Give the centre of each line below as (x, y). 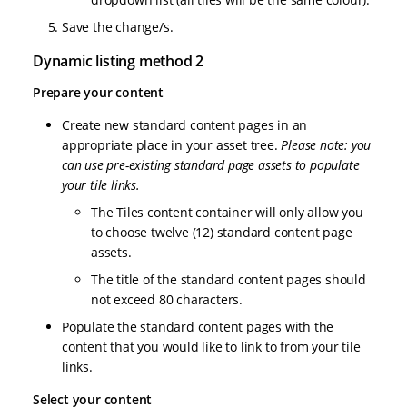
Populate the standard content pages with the (198, 327)
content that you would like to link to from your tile (211, 347)
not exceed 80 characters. (167, 300)
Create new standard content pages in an (185, 125)
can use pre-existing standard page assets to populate (211, 165)
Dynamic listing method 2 (119, 61)
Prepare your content (98, 93)
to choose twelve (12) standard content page (222, 233)
